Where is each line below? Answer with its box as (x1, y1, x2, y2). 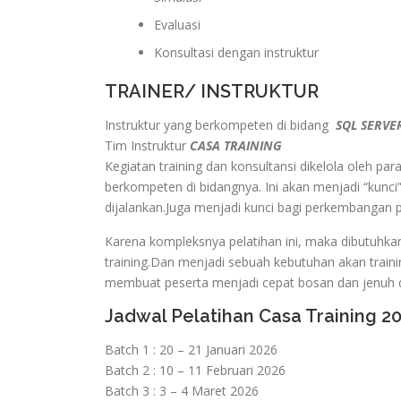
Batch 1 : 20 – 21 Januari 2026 (105, 341, 277, 358)
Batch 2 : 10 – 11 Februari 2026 (105, 362, 286, 379)
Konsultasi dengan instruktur (154, 44, 319, 61)
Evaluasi (154, 16, 200, 33)
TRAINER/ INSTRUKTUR (105, 81, 319, 102)
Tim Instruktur (105, 137, 190, 154)
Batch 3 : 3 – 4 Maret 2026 (105, 382, 259, 399)
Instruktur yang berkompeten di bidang (105, 116, 332, 133)
